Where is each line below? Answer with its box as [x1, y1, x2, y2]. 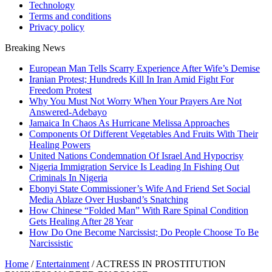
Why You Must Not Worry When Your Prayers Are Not [29, 96, 242, 106]
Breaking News [5, 42, 65, 53]
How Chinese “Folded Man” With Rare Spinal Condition [29, 205, 248, 216]
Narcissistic [29, 238, 73, 248]
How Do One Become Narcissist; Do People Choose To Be [29, 227, 259, 237]
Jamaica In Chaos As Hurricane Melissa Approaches [29, 118, 229, 128]
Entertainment [36, 259, 89, 269]
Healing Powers [29, 140, 90, 150]
